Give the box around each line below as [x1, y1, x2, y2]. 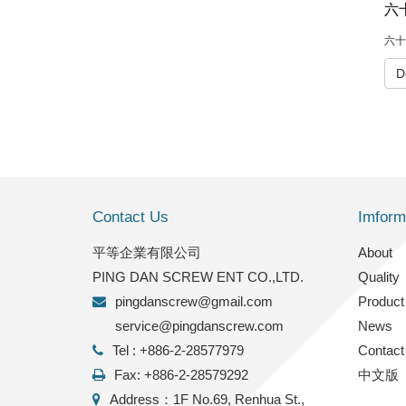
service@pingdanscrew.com [115, 317, 284, 333]
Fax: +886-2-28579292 [114, 366, 248, 382]
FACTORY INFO [198, 272, 320, 291]
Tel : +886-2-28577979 [112, 342, 244, 358]
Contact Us [92, 208, 169, 226]
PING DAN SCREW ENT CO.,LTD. [92, 268, 304, 285]
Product [357, 293, 404, 309]
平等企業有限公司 [92, 244, 201, 260]
